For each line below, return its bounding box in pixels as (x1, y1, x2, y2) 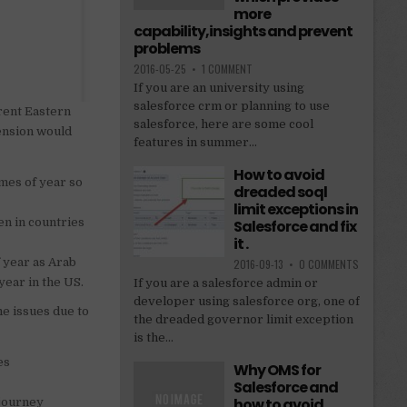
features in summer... (133, 135, 257, 150)
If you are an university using (133, 81, 304, 95)
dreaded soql (233, 182, 327, 203)
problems (133, 38, 200, 60)
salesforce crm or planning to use (133, 99, 330, 114)
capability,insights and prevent (133, 21, 352, 43)
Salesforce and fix (233, 216, 356, 238)
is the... (133, 331, 174, 345)
